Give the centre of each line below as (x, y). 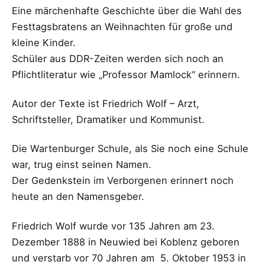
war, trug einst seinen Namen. (82, 165)
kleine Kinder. (44, 43)
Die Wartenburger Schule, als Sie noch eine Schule (130, 149)
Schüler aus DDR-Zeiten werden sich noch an (118, 59)
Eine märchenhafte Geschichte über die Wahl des (127, 11)
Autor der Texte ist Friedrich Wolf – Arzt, (106, 104)
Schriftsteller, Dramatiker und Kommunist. (108, 120)
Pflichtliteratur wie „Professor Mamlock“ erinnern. (126, 75)
